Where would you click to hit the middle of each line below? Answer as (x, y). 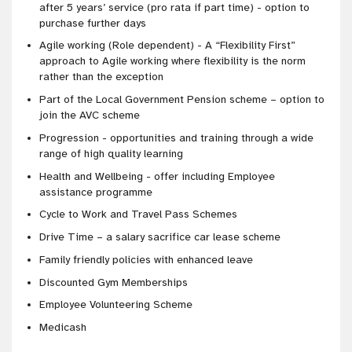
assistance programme (96, 192)
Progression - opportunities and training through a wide (176, 137)
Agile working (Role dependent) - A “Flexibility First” (167, 46)
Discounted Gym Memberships (115, 282)
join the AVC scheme (90, 115)
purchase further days (93, 23)
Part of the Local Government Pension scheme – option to (182, 100)
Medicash (64, 328)
